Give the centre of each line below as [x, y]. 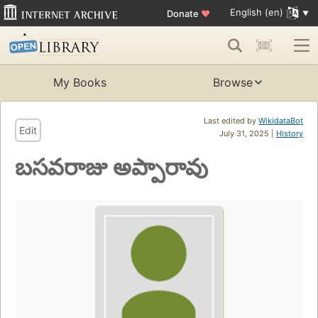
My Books [79, 83]
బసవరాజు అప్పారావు [111, 168]
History [290, 134]
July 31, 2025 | [248, 134]
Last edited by [231, 121]
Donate [183, 13]
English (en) [256, 12]
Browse [233, 83]
